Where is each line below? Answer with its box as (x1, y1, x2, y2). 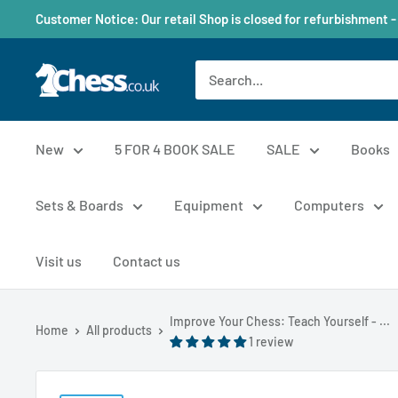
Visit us (36, 252, 82, 269)
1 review (249, 334, 293, 349)
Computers (294, 196, 364, 213)
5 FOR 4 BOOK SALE (115, 140, 235, 157)
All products (86, 322, 152, 338)
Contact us (113, 252, 180, 269)
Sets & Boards (36, 196, 123, 213)
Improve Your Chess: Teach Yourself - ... (170, 314, 390, 329)
